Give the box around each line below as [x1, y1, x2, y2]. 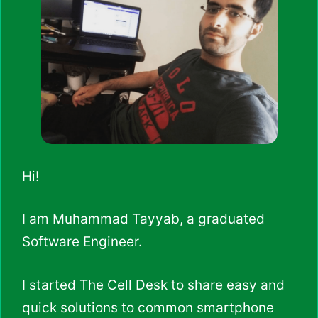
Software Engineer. [22, 234, 142, 251]
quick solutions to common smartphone [22, 299, 274, 316]
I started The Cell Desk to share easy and [22, 276, 285, 293]
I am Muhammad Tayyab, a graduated [22, 211, 265, 228]
